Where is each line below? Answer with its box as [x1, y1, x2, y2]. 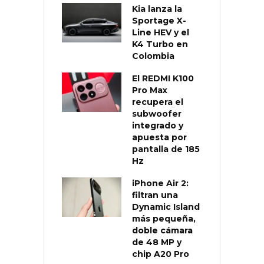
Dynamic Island [132, 201, 200, 212]
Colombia [132, 50, 174, 61]
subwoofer [132, 108, 181, 119]
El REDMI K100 [132, 72, 194, 84]
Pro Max [132, 84, 167, 95]
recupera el [132, 96, 183, 107]
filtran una [132, 189, 178, 200]
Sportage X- [132, 15, 186, 26]
